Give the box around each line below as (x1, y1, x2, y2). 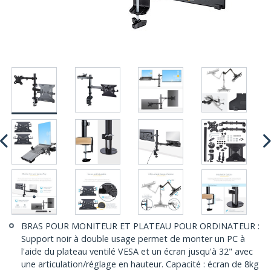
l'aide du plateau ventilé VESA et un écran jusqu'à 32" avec (21, 246, 253, 258)
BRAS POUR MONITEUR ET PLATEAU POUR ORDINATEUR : (21, 220, 260, 232)
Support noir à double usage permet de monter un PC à (21, 233, 245, 245)
